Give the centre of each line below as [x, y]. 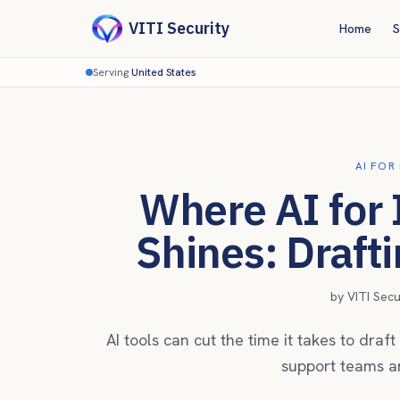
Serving [112, 72]
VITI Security [179, 28]
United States [164, 72]
